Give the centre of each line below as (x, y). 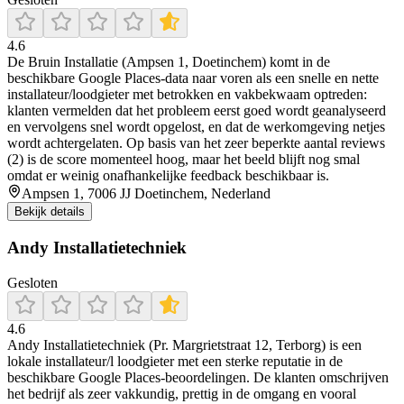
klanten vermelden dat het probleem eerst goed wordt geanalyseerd (197, 111)
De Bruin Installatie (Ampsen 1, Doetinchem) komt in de (169, 62)
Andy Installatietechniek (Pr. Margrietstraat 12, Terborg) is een (184, 344)
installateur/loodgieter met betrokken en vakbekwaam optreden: (187, 95)
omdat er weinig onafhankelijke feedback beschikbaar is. (168, 176)
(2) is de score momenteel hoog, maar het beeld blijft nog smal (184, 160)
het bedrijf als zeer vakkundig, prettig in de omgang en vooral (182, 393)
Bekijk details (50, 212)
